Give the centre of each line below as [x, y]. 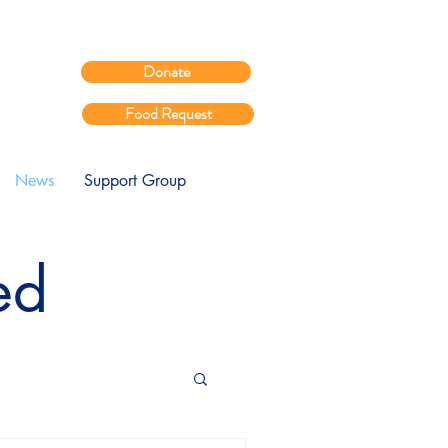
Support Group [134, 180]
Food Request [168, 113]
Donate [166, 71]
